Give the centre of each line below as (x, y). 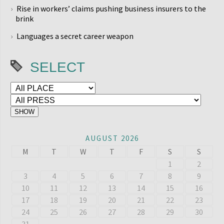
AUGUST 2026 (112, 138)
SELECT (57, 67)
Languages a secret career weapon (75, 36)
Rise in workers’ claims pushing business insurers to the (111, 8)
